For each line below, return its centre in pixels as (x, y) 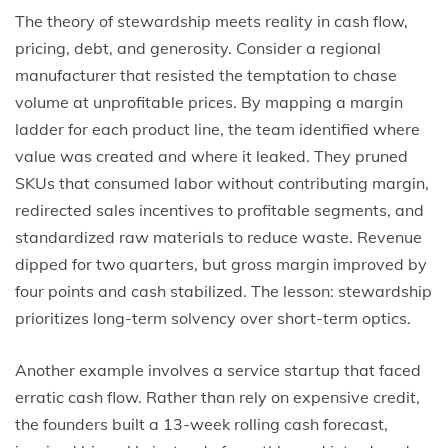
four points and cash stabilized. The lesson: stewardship (223, 291)
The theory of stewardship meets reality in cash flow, (211, 21)
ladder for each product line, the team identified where (217, 129)
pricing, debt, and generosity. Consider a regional (198, 48)
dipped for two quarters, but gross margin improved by (221, 264)
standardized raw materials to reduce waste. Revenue (218, 237)
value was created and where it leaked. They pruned (211, 156)
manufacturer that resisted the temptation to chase (206, 75)
